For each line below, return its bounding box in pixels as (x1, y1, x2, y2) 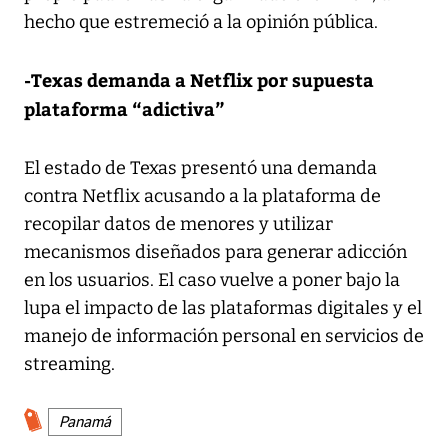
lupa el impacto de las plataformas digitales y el (24, 296, 422, 319)
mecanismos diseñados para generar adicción (24, 240, 407, 263)
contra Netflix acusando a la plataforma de (24, 184, 381, 207)
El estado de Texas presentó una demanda (24, 156, 377, 179)
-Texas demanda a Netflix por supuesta (24, 66, 374, 92)
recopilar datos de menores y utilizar (24, 212, 333, 235)
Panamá (59, 412, 111, 431)
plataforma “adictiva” (24, 95, 225, 121)
